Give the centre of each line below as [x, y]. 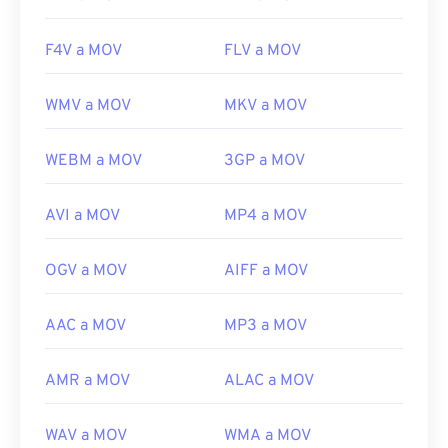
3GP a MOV [264, 161]
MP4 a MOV [265, 216]
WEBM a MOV [93, 161]
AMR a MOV [87, 381]
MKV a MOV [265, 106]
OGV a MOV [86, 271]
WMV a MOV [88, 106]
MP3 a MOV [265, 326]
